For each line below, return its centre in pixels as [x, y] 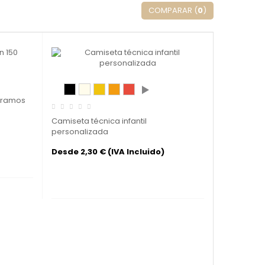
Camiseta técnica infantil [99, 121]
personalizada [80, 132]
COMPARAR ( [173, 10]
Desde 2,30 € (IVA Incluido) [108, 152]
